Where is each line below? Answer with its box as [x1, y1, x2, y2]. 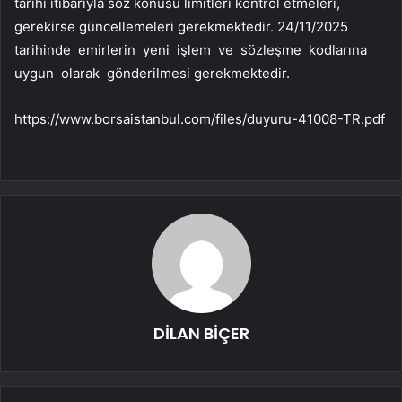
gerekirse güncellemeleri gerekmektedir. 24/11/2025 [14, 18, 352, 36]
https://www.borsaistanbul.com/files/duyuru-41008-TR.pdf [14, 110, 385, 128]
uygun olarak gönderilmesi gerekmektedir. [14, 65, 290, 83]
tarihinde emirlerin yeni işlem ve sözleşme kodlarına [14, 41, 371, 59]
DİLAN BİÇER [153, 322, 249, 345]
